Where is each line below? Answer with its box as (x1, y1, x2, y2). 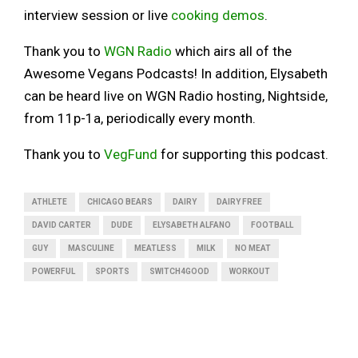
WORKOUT (229, 267, 270, 276)
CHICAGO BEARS (87, 197, 153, 207)
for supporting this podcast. (157, 146, 328, 163)
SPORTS (95, 267, 129, 276)
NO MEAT (235, 244, 271, 253)
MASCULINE (68, 244, 114, 253)
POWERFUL (32, 267, 75, 276)
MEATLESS (134, 244, 177, 253)
